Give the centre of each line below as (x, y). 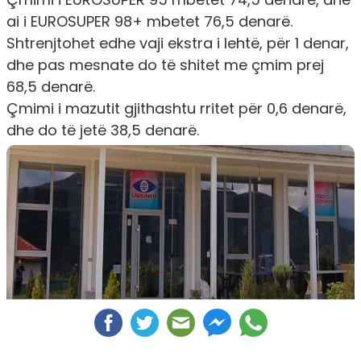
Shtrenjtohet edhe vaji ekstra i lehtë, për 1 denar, (178, 43)
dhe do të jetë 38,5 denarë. (103, 130)
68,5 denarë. (51, 86)
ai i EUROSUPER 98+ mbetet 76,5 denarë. (149, 21)
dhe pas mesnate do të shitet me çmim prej (165, 64)
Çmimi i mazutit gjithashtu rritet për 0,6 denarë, (176, 108)
